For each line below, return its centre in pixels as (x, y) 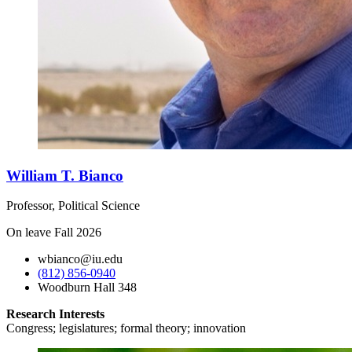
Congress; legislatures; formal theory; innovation (126, 328)
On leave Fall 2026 (54, 233)
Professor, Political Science (73, 206)
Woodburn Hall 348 (87, 288)
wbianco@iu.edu (80, 259)
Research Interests (55, 314)
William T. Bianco (65, 175)
